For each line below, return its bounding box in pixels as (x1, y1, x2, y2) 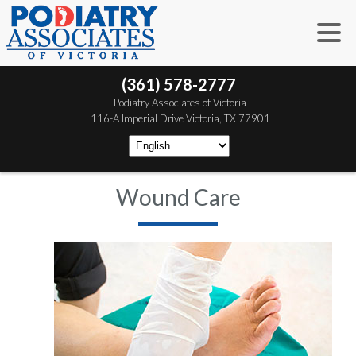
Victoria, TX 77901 (183, 112, 270, 125)
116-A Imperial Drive (90, 112, 184, 125)
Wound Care (115, 184, 241, 211)
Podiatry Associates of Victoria (114, 96, 247, 109)
